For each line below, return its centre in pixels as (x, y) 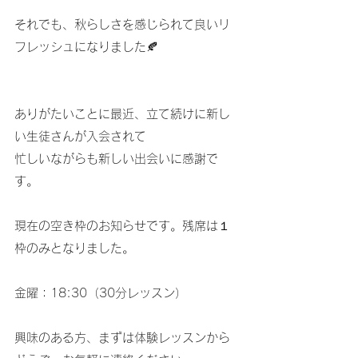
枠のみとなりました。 (74, 248)
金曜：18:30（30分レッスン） (101, 293)
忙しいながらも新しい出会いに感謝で (116, 159)
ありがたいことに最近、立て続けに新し (122, 114)
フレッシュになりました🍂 (86, 47)
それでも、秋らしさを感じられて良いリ (122, 24)
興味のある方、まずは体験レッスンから (122, 338)
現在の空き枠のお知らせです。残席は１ (122, 226)
